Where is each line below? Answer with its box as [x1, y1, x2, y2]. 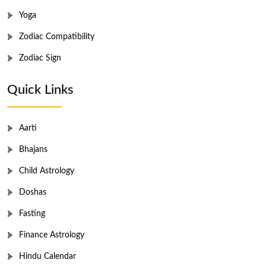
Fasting [19, 209, 45, 218]
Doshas [19, 188, 46, 197]
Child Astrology [19, 166, 74, 175]
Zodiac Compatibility [19, 32, 94, 41]
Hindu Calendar [19, 252, 76, 261]
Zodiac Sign [19, 53, 61, 62]
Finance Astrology [19, 230, 84, 239]
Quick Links [7, 83, 74, 96]
